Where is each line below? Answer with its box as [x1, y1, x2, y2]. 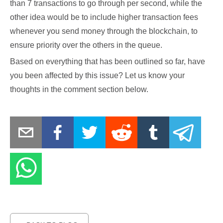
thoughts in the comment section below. [10, 85, 148, 94]
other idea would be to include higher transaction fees [10, 13, 198, 21]
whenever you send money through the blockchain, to [10, 27, 198, 35]
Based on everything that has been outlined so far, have [10, 57, 205, 66]
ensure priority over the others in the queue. [10, 41, 162, 49]
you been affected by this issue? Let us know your [10, 71, 185, 80]
